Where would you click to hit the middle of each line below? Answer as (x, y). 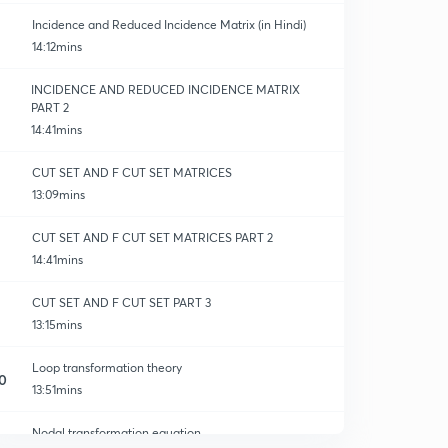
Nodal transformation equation (116, 432)
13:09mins (58, 194)
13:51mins (57, 389)
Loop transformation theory (107, 367)
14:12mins (57, 46)
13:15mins (57, 324)
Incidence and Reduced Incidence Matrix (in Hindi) (169, 24)
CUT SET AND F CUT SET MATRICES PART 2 (152, 237)
